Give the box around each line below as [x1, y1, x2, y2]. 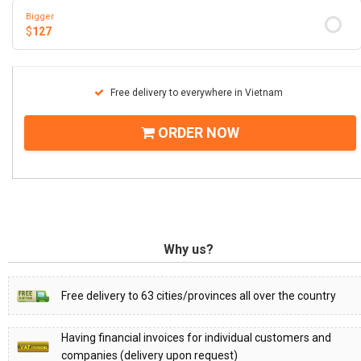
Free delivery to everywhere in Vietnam [108, 87, 283, 99]
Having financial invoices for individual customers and [61, 331, 331, 345]
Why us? [164, 242, 214, 258]
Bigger [26, 10, 54, 22]
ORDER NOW [155, 124, 239, 142]
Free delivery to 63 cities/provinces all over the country [61, 289, 336, 303]
